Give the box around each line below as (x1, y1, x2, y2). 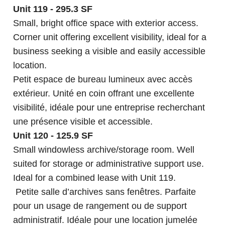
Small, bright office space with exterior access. (13, 18, 199, 29)
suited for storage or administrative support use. (13, 159, 204, 169)
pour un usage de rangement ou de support (13, 201, 187, 211)
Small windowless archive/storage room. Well (13, 145, 195, 155)
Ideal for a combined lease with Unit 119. (13, 173, 176, 183)
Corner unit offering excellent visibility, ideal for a (13, 32, 207, 43)
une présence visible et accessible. (13, 117, 153, 127)
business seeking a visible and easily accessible (13, 46, 206, 57)
